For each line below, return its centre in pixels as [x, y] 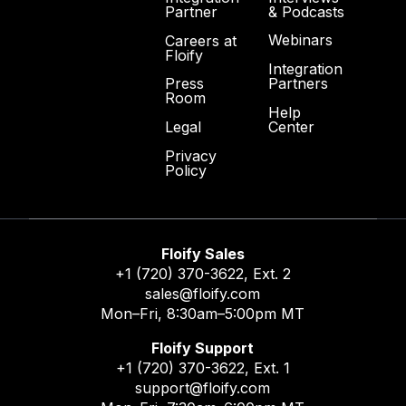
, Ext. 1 [267, 368]
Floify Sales [203, 254]
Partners [299, 83]
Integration [306, 68]
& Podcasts [307, 11]
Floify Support [203, 348]
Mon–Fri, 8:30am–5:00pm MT [203, 314]
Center [292, 126]
